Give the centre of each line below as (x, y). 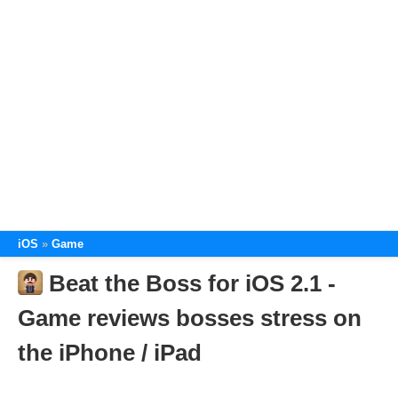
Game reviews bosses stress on (190, 318)
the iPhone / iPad (110, 353)
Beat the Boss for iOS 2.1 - (192, 283)
